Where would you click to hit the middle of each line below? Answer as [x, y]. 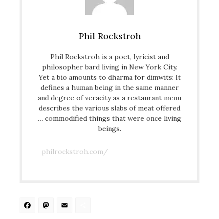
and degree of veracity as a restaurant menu [109, 98]
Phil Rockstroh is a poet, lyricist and [109, 56]
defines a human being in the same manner [109, 87]
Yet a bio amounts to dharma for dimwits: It [109, 77]
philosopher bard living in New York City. [109, 67]
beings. [109, 128]
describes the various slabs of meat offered [109, 108]
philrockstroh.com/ [75, 151]
